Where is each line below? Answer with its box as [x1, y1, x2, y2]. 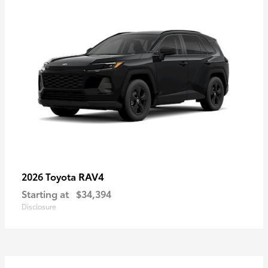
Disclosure [22, 201, 56, 212]
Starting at [22, 187, 69, 201]
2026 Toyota [22, 169, 78, 184]
